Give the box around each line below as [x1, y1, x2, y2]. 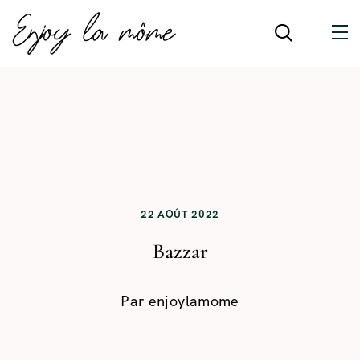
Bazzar [152, 239, 208, 264]
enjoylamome [148, 292, 239, 310]
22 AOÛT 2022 [141, 207, 219, 221]
